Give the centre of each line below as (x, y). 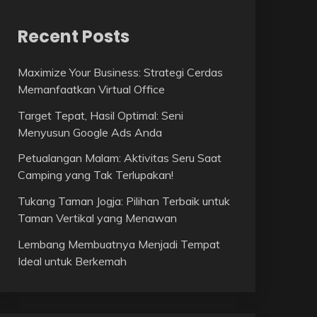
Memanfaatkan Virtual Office (91, 89)
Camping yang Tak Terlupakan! (95, 175)
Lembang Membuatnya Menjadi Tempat (119, 244)
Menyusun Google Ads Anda (90, 132)
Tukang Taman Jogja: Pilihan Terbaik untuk (123, 201)
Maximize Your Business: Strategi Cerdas (120, 72)
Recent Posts (73, 36)
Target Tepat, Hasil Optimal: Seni (100, 115)
